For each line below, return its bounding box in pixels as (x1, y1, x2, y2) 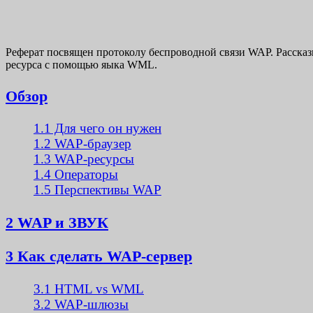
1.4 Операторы (34, 167, 118, 182)
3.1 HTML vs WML (34, 281, 144, 296)
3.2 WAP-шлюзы (34, 296, 129, 312)
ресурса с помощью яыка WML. (6, 59, 157, 71)
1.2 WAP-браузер (34, 136, 131, 152)
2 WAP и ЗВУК (6, 213, 108, 231)
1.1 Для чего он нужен (34, 121, 161, 136)
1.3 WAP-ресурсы (34, 152, 134, 167)
